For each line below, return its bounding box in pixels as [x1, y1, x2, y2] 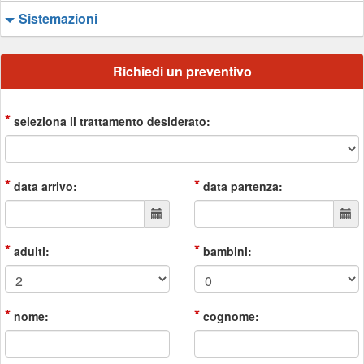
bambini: [200, 243, 252, 259]
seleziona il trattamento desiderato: [11, 113, 210, 129]
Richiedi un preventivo [112, 62, 252, 80]
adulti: [11, 243, 50, 259]
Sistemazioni [19, 9, 97, 28]
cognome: [200, 308, 259, 324]
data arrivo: [11, 178, 77, 194]
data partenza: [200, 178, 283, 194]
